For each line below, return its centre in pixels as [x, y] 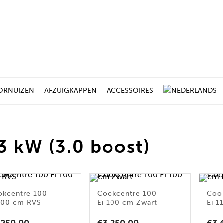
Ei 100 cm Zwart [127, 202]
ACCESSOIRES [130, 90]
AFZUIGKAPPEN [71, 90]
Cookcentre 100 [127, 193]
